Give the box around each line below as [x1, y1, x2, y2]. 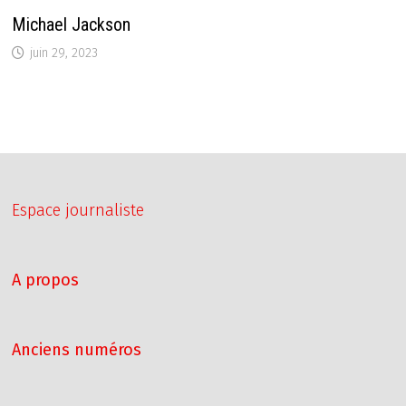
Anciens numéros [12, 340, 142, 361]
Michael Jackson [12, 14, 131, 36]
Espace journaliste [12, 200, 145, 221]
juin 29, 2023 [30, 45, 99, 62]
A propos [12, 270, 80, 291]
